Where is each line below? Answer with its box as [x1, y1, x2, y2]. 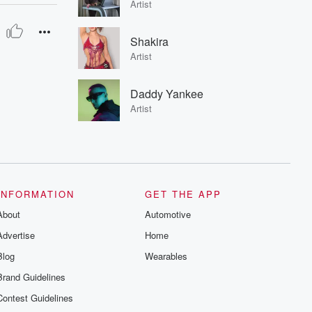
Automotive [145, 208, 192, 221]
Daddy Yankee [130, 86, 203, 102]
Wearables [145, 249, 188, 263]
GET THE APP [145, 187, 222, 201]
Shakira [130, 33, 169, 49]
